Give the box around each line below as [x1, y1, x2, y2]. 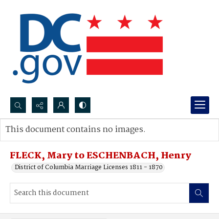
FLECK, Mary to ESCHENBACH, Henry [10, 149, 191, 163]
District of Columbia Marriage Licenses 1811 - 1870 [15, 162, 163, 173]
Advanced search [15, 134, 66, 145]
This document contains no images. [5, 123, 146, 136]
